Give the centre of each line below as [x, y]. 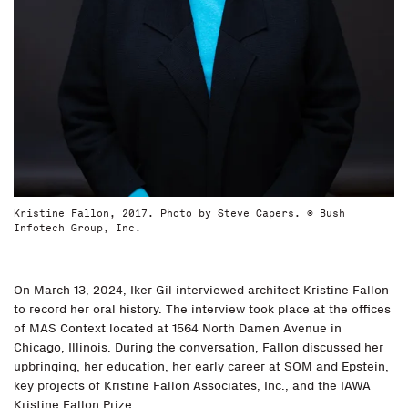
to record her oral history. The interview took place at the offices [202, 309]
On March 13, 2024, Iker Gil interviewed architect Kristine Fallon [201, 290]
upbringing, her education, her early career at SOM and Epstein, [201, 367]
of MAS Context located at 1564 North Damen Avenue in [178, 328]
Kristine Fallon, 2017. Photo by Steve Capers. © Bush [179, 213]
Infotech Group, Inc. [77, 228]
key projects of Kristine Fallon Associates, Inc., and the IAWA [192, 386]
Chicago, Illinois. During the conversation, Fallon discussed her [199, 347]
